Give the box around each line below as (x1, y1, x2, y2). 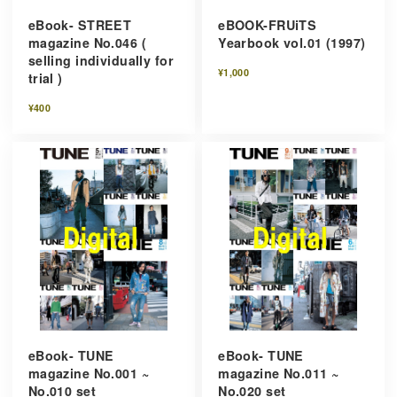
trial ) (27, 68, 63, 87)
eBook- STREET (27, 15, 132, 34)
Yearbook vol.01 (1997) (218, 33, 366, 51)
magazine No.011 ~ (218, 363, 339, 382)
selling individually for (27, 51, 174, 69)
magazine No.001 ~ (27, 363, 149, 382)
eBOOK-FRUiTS (218, 15, 317, 34)
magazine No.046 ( (27, 33, 146, 51)
